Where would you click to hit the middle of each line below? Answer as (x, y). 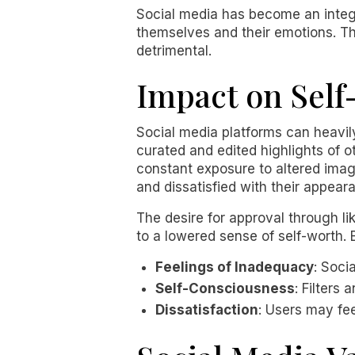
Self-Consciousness (225, 288)
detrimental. (174, 51)
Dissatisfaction (207, 310)
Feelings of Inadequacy (235, 267)
